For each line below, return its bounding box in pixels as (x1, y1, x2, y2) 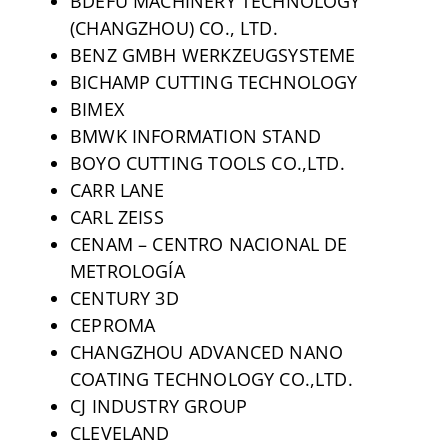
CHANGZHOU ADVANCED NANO (69, 339, 344, 364)
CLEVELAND (69, 420, 170, 445)
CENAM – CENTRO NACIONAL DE (69, 231, 348, 256)
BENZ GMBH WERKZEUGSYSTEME (69, 42, 356, 67)
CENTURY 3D (69, 285, 179, 310)
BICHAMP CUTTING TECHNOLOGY (69, 69, 358, 94)
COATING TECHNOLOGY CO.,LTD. (69, 366, 353, 391)
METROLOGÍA (69, 258, 185, 283)
